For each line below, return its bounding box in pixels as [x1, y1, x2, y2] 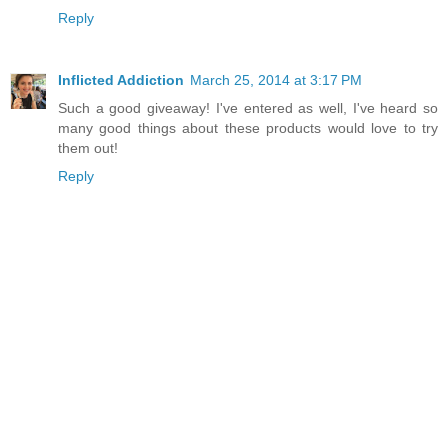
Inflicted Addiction [58, 71, 184, 88]
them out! [58, 139, 118, 156]
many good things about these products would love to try [58, 119, 438, 136]
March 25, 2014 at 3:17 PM [190, 71, 362, 88]
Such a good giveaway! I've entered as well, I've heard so [58, 99, 438, 116]
